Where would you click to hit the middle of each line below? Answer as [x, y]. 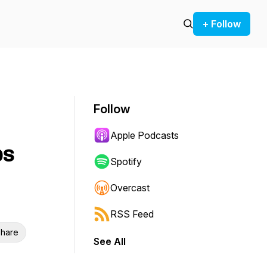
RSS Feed [132, 214]
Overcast [130, 188]
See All [110, 241]
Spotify [126, 162]
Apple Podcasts [145, 135]
